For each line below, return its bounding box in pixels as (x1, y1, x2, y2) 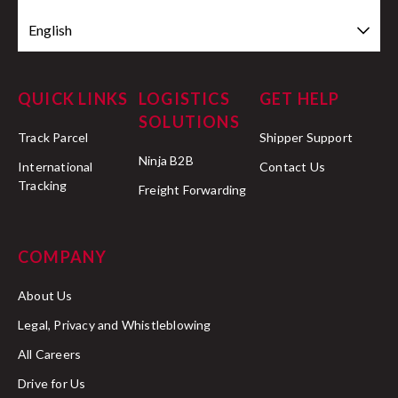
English (28, 21, 72, 38)
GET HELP (259, 89, 340, 108)
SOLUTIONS (139, 112, 240, 131)
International (18, 159, 93, 174)
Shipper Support (259, 130, 353, 145)
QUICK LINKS (18, 89, 129, 108)
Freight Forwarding (139, 182, 247, 197)
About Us (18, 288, 73, 303)
